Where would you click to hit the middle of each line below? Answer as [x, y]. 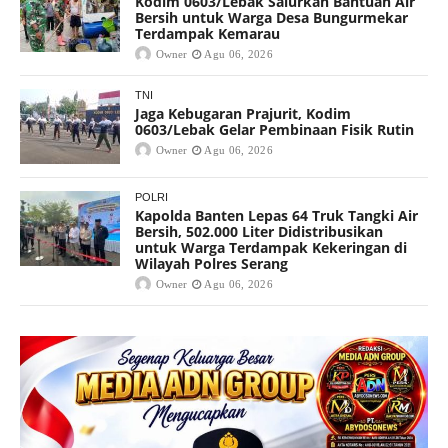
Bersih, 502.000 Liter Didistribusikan [259, 231]
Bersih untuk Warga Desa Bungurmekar [271, 17]
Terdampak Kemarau [207, 33]
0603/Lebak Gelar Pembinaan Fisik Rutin [274, 129]
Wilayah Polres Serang [211, 263]
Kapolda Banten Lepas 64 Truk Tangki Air [276, 215]
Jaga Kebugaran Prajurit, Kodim [243, 113]
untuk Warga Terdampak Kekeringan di [271, 247]
